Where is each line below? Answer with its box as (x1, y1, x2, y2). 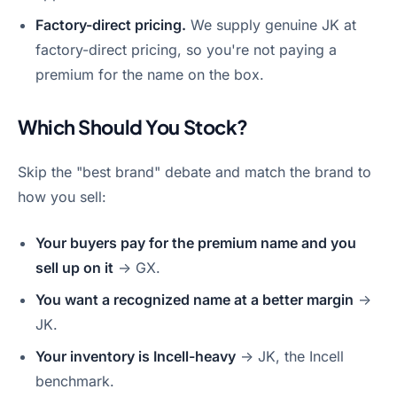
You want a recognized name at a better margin (35, 291, 354, 308)
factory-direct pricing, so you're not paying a (35, 41, 337, 58)
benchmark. (35, 372, 114, 390)
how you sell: (18, 188, 106, 206)
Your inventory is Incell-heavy (35, 347, 236, 365)
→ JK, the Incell (236, 347, 344, 365)
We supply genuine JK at (186, 16, 356, 34)
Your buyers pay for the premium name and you (35, 234, 356, 252)
